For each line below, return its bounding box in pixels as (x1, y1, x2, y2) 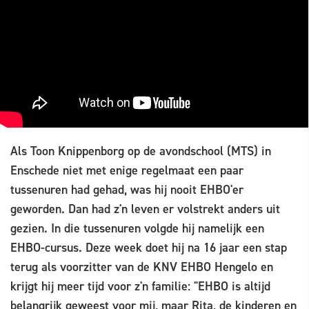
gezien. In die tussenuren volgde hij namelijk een (10, 220, 264, 237)
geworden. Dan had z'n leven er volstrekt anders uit (10, 201, 280, 218)
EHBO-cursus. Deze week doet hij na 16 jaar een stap (10, 239, 287, 257)
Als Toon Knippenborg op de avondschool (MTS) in (10, 143, 271, 160)
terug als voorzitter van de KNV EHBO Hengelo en (10, 259, 273, 276)
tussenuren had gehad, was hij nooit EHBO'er (10, 181, 243, 199)
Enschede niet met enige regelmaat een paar (10, 162, 243, 179)
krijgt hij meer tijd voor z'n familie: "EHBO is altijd (10, 278, 270, 295)
